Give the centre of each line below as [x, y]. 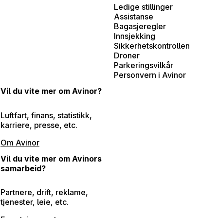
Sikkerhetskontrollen [152, 45]
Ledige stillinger [143, 7]
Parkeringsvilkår [144, 65]
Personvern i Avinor [150, 75]
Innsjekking [135, 36]
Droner [127, 55]
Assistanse [134, 16]
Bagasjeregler [140, 26]
